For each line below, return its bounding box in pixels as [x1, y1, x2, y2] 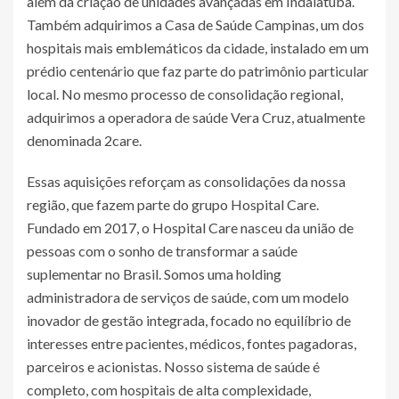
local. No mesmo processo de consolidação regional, [27, 85, 343, 102]
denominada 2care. [27, 132, 142, 149]
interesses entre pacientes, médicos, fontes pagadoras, [27, 335, 356, 352]
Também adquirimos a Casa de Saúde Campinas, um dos [27, 16, 364, 33]
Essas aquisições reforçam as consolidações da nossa [27, 173, 346, 190]
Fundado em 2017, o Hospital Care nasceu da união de [27, 219, 354, 236]
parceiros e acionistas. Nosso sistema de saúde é [27, 358, 320, 375]
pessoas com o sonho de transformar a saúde [27, 242, 297, 259]
